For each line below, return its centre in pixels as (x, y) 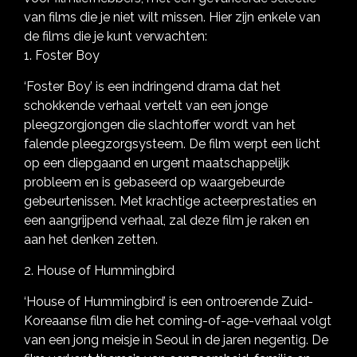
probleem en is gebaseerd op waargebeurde (154, 182)
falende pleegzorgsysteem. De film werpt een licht (172, 144)
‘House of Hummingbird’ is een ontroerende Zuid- (169, 302)
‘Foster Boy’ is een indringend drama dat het (152, 86)
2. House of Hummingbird (99, 271)
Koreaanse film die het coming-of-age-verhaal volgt (178, 321)
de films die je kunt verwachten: (116, 36)
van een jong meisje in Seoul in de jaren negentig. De (176, 340)
